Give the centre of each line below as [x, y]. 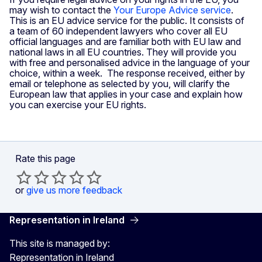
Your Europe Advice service [172, 10]
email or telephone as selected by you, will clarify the [120, 83]
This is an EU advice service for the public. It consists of [127, 20]
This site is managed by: [60, 243]
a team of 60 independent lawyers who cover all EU [118, 31]
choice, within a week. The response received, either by [127, 73]
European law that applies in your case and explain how [126, 94]
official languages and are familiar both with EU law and [125, 41]
